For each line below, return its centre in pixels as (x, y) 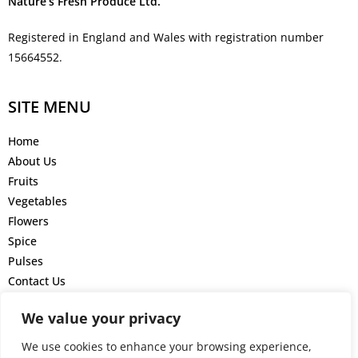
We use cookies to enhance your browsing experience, (167, 346)
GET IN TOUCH (64, 315)
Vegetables (38, 201)
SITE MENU (50, 107)
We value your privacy (101, 318)
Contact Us (37, 281)
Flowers (28, 221)
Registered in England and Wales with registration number (166, 38)
